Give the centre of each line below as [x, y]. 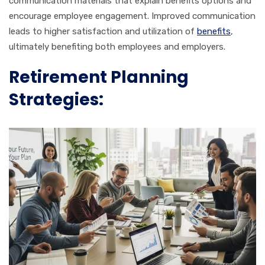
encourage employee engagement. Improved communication [132, 16]
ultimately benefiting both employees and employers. [117, 46]
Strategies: [56, 99]
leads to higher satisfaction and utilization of [103, 31]
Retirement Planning [99, 77]
